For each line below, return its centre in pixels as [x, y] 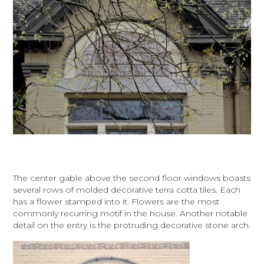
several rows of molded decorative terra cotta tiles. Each [127, 190]
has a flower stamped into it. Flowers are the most [116, 202]
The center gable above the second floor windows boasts [132, 178]
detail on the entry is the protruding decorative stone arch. [132, 225]
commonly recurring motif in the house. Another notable [131, 214]
